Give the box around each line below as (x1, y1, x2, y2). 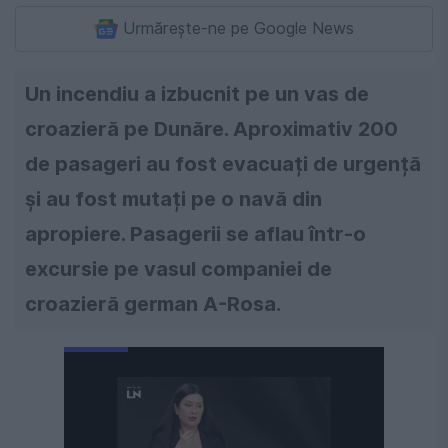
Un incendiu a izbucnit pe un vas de (25, 82, 369, 107)
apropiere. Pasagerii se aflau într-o (25, 222, 366, 247)
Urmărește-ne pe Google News (123, 19, 354, 39)
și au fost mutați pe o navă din (25, 187, 322, 212)
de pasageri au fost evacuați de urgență (25, 152, 421, 177)
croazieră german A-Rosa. (25, 292, 281, 317)
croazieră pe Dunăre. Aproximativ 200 (25, 117, 398, 142)
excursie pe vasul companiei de (25, 257, 332, 282)
